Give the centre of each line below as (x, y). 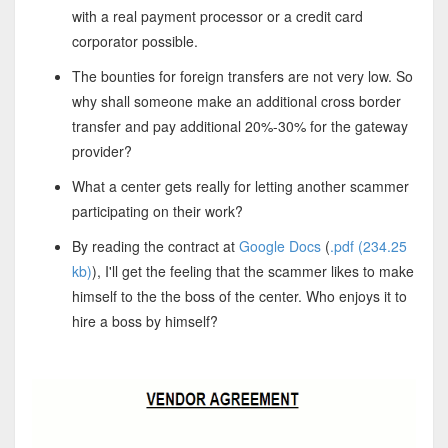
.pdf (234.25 (368, 246)
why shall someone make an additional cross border (236, 101)
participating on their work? (157, 211)
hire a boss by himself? (144, 321)
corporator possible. (134, 41)
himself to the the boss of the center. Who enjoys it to (239, 296)
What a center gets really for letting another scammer (240, 186)
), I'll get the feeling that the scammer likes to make (252, 271)
